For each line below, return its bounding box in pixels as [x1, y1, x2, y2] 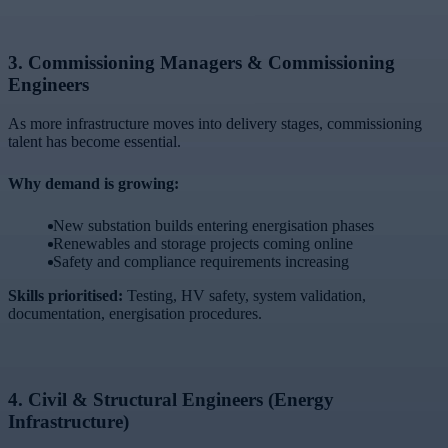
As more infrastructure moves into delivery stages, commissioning [8, 114, 422, 132]
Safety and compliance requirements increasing [53, 252, 349, 270]
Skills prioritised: [8, 286, 123, 304]
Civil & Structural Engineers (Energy [28, 388, 334, 410]
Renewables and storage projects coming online [53, 234, 353, 252]
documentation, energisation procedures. [8, 304, 262, 322]
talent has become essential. [8, 132, 181, 150]
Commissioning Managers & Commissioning [28, 52, 395, 74]
